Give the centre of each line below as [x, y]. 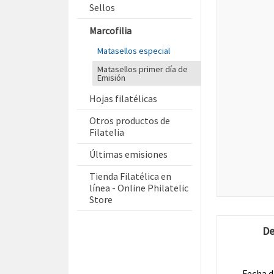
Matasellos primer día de [143, 69]
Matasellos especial [134, 51]
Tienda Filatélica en [130, 176]
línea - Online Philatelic [139, 188]
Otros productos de [130, 120]
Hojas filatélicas [123, 98]
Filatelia [107, 132]
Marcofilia [110, 31]
